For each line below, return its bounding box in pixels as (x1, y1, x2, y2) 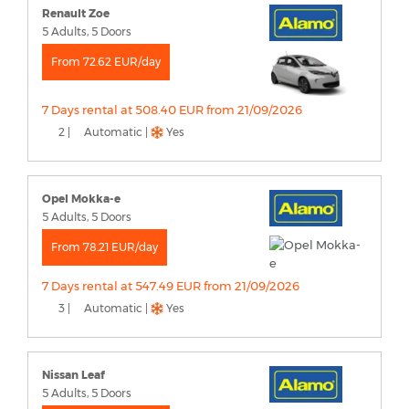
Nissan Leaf (42, 367, 105, 382)
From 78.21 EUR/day (51, 239, 158, 254)
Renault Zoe (42, 5, 110, 20)
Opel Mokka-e (42, 191, 121, 205)
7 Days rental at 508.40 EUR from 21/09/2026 (42, 101, 302, 117)
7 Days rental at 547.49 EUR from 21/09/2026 (42, 278, 299, 293)
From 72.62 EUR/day (51, 54, 161, 68)
